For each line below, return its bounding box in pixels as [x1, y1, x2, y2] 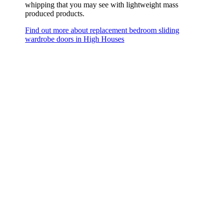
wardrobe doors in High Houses [25, 34, 125, 43]
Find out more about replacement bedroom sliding [25, 26, 180, 34]
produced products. [25, 9, 85, 18]
